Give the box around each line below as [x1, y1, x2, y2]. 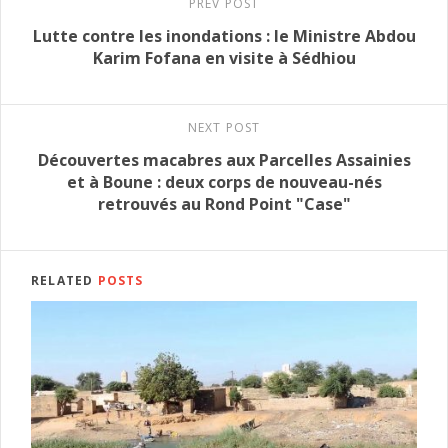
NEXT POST [187, 119, 261, 137]
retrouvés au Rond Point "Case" [97, 193, 351, 216]
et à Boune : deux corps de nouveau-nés [66, 171, 382, 194]
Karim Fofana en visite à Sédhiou [92, 47, 356, 70]
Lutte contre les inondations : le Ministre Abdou [32, 25, 416, 48]
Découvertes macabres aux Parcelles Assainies [37, 149, 411, 172]
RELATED [31, 272, 98, 290]
